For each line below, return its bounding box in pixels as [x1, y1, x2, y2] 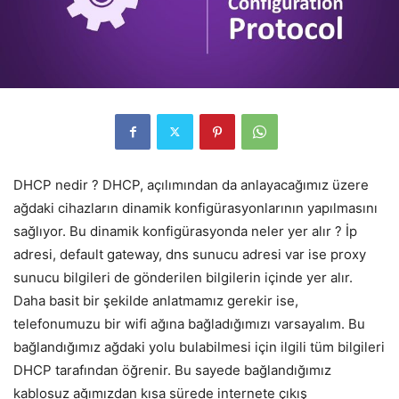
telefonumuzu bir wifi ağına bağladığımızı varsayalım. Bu [13, 314, 365, 332]
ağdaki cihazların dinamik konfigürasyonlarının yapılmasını [13, 199, 378, 216]
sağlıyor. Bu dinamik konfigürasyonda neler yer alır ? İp [13, 222, 357, 240]
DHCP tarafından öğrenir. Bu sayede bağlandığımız [13, 361, 331, 379]
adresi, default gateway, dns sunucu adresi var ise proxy [13, 245, 366, 263]
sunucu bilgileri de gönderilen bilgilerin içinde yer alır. [13, 268, 353, 286]
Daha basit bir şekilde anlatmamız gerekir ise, [13, 291, 298, 309]
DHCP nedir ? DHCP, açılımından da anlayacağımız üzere [13, 175, 369, 193]
